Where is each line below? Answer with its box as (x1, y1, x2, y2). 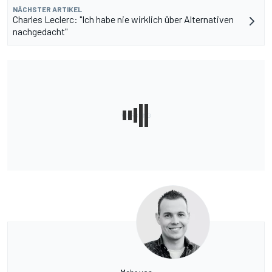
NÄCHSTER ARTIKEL (13, 5, 82, 14)
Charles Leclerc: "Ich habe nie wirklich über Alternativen (13, 13, 234, 25)
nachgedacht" (13, 25, 67, 38)
